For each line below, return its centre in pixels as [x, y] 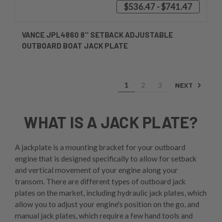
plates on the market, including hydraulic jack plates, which [111, 193]
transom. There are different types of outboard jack [100, 181]
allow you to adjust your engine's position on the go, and [107, 204]
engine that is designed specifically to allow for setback [106, 158]
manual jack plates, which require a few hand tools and [104, 215]
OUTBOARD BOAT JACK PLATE [75, 46]
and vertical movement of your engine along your [96, 170]
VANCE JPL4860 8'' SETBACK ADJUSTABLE [97, 35]
